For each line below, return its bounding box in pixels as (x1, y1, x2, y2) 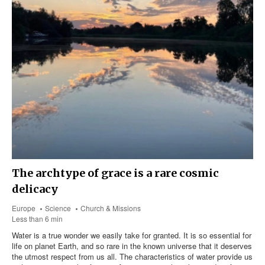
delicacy (12, 182, 58, 196)
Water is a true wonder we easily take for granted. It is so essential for (12, 230, 251, 241)
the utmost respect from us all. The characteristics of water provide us (12, 251, 253, 263)
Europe (12, 203, 35, 214)
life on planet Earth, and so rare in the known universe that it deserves (12, 240, 252, 252)
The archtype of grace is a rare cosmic (12, 166, 219, 180)
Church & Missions (80, 203, 141, 214)
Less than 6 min (12, 214, 63, 224)
